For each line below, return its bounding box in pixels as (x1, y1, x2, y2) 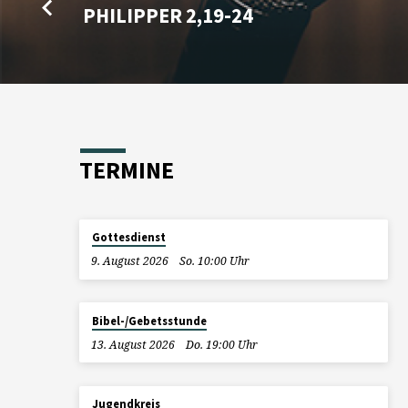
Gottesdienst (91, 229, 166, 246)
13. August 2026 (90, 336, 175, 352)
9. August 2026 (90, 253, 168, 270)
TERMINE (79, 156, 174, 186)
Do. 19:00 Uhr (186, 336, 259, 352)
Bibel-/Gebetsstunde (91, 312, 207, 329)
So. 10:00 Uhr (179, 253, 250, 270)
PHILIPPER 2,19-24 (83, 3, 254, 29)
